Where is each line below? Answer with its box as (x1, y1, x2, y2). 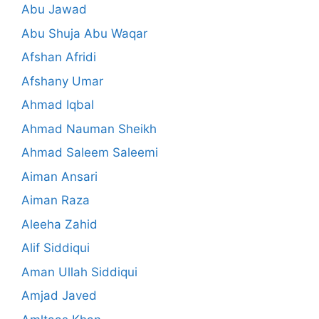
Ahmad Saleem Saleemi (21, 145, 158, 160)
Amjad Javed (21, 288, 97, 303)
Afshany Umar (21, 73, 103, 88)
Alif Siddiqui (21, 241, 90, 256)
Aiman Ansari (21, 169, 98, 184)
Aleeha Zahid (21, 216, 98, 231)
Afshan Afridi (21, 50, 96, 65)
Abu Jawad (21, 2, 87, 17)
